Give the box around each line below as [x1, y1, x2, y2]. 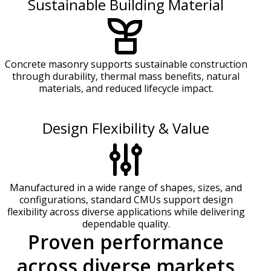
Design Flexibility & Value [42, 118, 209, 139]
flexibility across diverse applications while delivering [7, 205, 245, 219]
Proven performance [28, 229, 224, 255]
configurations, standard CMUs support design [19, 193, 233, 207]
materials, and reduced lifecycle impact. [38, 82, 214, 96]
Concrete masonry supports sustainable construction [4, 57, 247, 71]
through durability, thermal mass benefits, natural [12, 70, 240, 83]
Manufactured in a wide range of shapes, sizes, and [10, 181, 242, 195]
